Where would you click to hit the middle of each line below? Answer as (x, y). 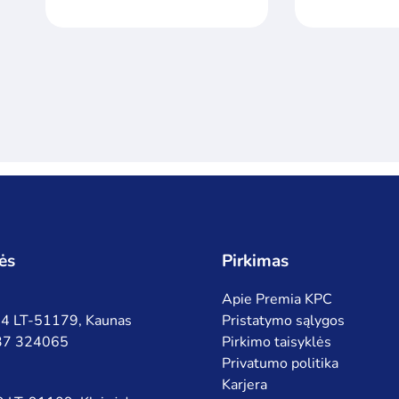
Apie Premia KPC (277, 300)
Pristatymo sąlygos (284, 321)
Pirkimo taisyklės (277, 342)
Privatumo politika (281, 364)
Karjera (245, 385)
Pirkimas (256, 261)
